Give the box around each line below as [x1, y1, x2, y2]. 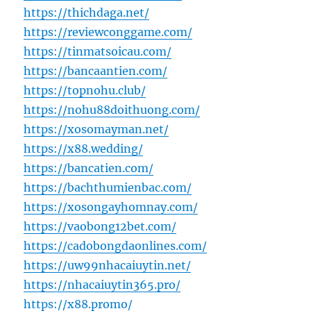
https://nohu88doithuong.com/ [24, 103, 201, 117]
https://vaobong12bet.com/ [24, 219, 177, 234]
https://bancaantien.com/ [24, 64, 168, 78]
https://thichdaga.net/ [24, 6, 150, 20]
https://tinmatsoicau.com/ [24, 44, 172, 59]
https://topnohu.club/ [24, 83, 146, 98]
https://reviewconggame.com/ [24, 25, 193, 40]
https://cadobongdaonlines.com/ [24, 239, 208, 253]
